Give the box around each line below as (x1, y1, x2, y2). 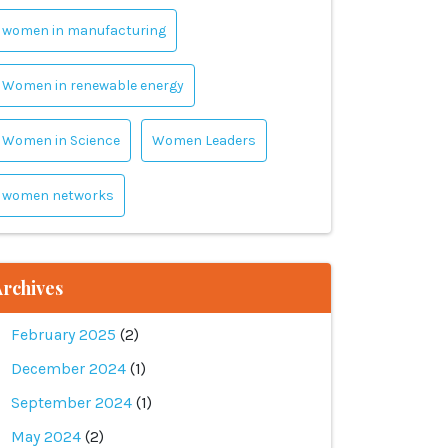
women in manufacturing (2, 22, 166, 39)
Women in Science (2, 132, 120, 149)
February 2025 (11, 325, 116, 344)
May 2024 (11, 427, 81, 446)
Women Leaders (152, 132, 256, 149)
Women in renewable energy (2, 77, 184, 94)
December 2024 (11, 359, 126, 378)
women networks (2, 187, 114, 204)
